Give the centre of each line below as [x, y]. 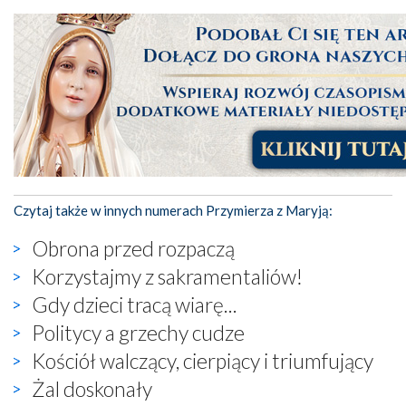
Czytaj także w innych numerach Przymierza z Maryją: [173, 210]
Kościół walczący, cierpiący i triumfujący [203, 360]
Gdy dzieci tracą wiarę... [135, 304]
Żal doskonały [92, 388]
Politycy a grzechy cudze [138, 332]
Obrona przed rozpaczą [133, 248]
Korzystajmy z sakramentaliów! [167, 276]
